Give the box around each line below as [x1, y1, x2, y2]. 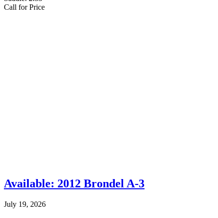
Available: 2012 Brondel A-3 [4, 177, 145, 190]
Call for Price [4, 2, 45, 11]
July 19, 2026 [4, 200, 46, 208]
